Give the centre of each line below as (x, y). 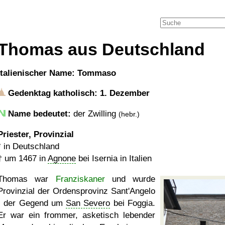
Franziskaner (80, 179)
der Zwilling (95, 114)
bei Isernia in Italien (114, 158)
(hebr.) (129, 114)
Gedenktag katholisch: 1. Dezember (78, 93)
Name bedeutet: (39, 114)
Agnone (62, 158)
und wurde (130, 179)
